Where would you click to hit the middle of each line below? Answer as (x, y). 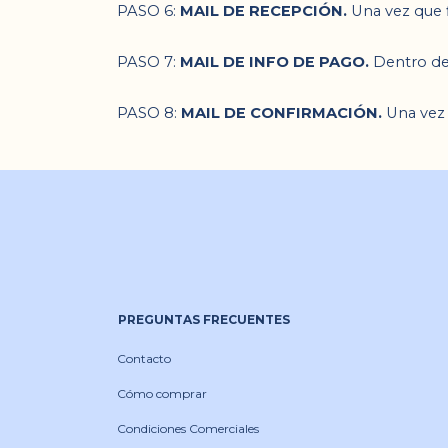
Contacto (144, 358)
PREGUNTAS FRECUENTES (204, 319)
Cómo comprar (162, 393)
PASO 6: (148, 11)
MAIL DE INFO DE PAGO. (274, 62)
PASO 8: (149, 113)
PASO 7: (148, 62)
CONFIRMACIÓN (314, 113)
